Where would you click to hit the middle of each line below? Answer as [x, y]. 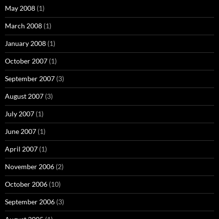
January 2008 [25, 43]
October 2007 [26, 61]
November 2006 [30, 166]
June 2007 [21, 131]
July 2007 [20, 113]
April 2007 [21, 149]
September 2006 [30, 201]
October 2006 [26, 184]
